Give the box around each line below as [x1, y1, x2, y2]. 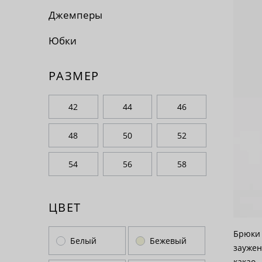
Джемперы [49, 8, 102, 22]
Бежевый [150, 235, 187, 246]
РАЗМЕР [49, 68, 99, 84]
